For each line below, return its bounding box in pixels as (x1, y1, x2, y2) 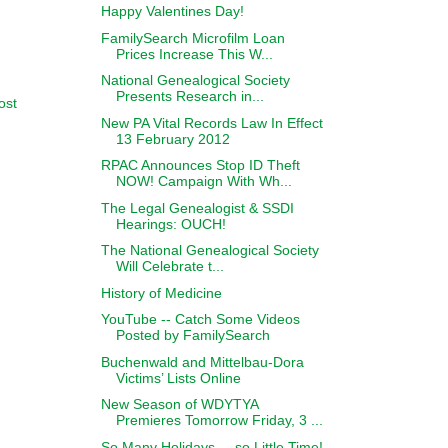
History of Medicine (100, 284, 222, 301)
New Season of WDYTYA (100, 396, 258, 412)
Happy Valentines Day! (100, 3, 244, 19)
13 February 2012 (115, 130, 230, 147)
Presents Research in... (115, 88, 264, 104)
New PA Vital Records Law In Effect (100, 114, 323, 131)
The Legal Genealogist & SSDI (100, 199, 294, 216)
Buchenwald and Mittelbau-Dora (100, 353, 304, 370)
